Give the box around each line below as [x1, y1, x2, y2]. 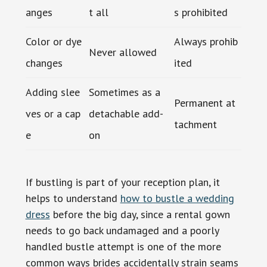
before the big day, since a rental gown [49, 207, 230, 221]
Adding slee [25, 85, 80, 99]
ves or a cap [25, 106, 80, 120]
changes [25, 55, 63, 70]
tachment [173, 117, 217, 131]
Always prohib [173, 34, 238, 48]
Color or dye [25, 34, 82, 48]
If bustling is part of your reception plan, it [25, 175, 220, 189]
